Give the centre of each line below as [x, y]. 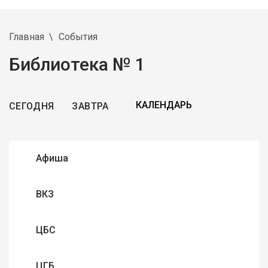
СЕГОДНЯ [32, 106]
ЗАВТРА [90, 106]
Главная [27, 36]
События [78, 36]
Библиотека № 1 [77, 64]
